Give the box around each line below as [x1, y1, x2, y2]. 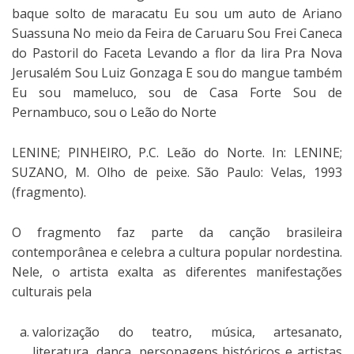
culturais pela [12, 282, 92, 300]
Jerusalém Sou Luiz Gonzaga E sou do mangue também [12, 63, 342, 81]
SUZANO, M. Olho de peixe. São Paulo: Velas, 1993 [12, 163, 342, 181]
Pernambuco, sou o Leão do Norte [12, 103, 217, 121]
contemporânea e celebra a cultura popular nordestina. [12, 243, 342, 261]
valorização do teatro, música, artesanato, [32, 322, 342, 341]
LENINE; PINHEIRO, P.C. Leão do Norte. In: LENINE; [12, 143, 342, 161]
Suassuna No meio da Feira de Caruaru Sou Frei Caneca [12, 24, 342, 42]
